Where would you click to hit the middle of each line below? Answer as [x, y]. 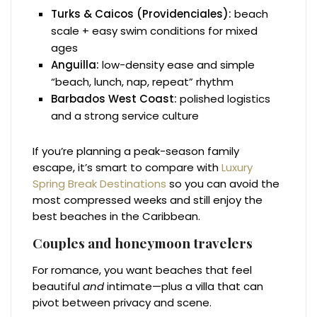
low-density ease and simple [177, 64]
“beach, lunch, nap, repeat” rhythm [143, 81]
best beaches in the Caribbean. [117, 216]
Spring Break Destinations [100, 183]
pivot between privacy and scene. [122, 302]
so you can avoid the [223, 183]
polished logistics [224, 98]
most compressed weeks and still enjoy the [148, 200]
